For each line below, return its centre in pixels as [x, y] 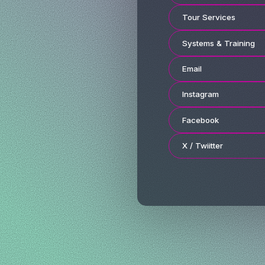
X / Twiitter [202, 145]
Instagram [200, 94]
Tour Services [209, 17]
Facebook [200, 120]
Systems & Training [218, 43]
